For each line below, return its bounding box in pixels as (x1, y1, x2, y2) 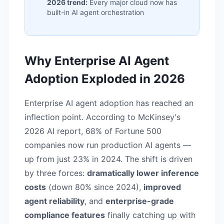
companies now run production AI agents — (24, 140, 191, 150)
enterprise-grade (105, 196, 174, 206)
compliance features (24, 210, 105, 220)
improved (143, 182, 181, 192)
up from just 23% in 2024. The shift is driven (24, 154, 192, 164)
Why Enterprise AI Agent (24, 53, 169, 68)
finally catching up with (105, 210, 195, 220)
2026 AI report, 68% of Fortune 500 (24, 126, 161, 136)
